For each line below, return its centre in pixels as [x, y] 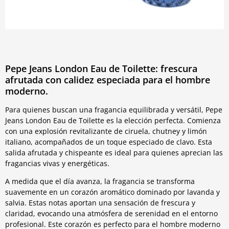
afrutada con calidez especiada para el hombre [108, 80]
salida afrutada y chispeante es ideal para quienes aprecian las [114, 152]
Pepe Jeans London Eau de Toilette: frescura [101, 69]
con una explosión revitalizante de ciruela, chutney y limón [106, 131]
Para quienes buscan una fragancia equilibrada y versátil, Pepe [114, 109]
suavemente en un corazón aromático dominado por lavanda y [112, 192]
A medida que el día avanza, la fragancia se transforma [100, 181]
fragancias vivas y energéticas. [57, 163]
